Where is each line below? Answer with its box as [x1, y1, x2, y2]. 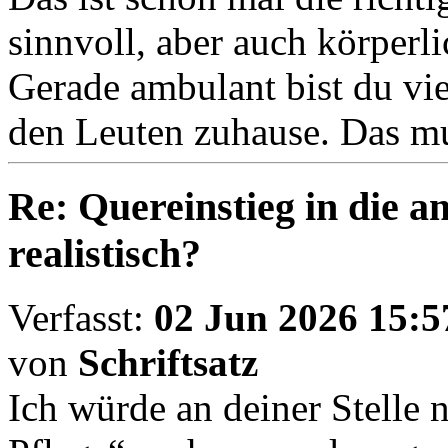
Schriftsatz [78, 341, 258, 385]
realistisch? [8, 230, 201, 276]
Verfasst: [8, 296, 154, 340]
